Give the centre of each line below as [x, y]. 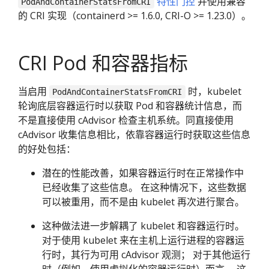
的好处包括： [47, 149]
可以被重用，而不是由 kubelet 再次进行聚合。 [143, 202]
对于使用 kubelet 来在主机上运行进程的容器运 [143, 240]
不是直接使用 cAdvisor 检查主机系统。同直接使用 [126, 120]
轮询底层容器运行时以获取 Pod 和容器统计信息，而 [130, 106]
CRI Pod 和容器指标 [103, 63]
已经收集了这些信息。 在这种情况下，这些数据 [144, 188]
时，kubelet [213, 92]
